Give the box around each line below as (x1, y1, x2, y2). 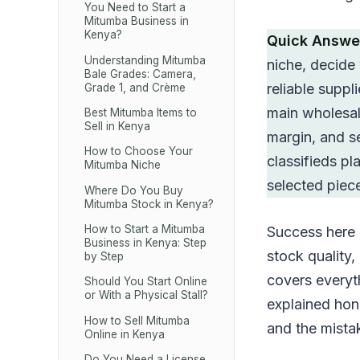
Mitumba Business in (84, 14, 190, 28)
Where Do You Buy (84, 183, 184, 197)
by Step (84, 250, 125, 263)
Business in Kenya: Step (84, 236, 207, 249)
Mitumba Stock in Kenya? (84, 197, 215, 211)
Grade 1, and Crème (84, 80, 186, 94)
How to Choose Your (84, 145, 194, 158)
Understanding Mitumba (84, 53, 207, 67)
